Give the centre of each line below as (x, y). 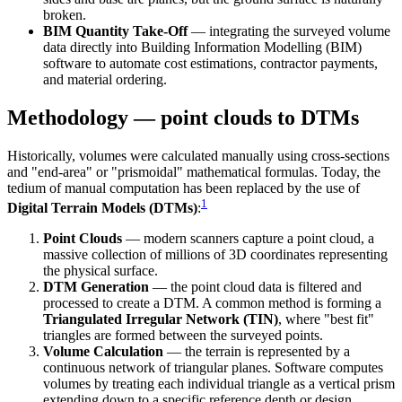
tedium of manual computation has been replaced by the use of (184, 188)
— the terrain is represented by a (257, 351)
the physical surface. (100, 270)
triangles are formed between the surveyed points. (183, 335)
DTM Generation (96, 286)
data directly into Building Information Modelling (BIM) (202, 47)
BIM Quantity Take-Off (115, 31)
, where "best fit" (326, 319)
